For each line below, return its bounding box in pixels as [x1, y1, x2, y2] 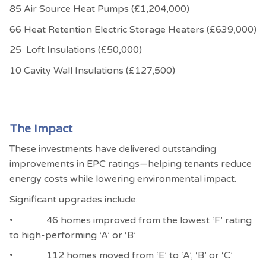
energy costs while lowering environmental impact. [9, 173, 236, 185]
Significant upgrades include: [9, 194, 138, 205]
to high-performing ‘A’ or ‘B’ [9, 229, 136, 241]
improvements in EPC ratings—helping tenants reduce [9, 158, 252, 170]
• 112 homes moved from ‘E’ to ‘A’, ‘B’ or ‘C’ [9, 249, 233, 262]
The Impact [9, 121, 72, 135]
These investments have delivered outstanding [9, 143, 216, 156]
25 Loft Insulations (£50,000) [9, 44, 142, 56]
